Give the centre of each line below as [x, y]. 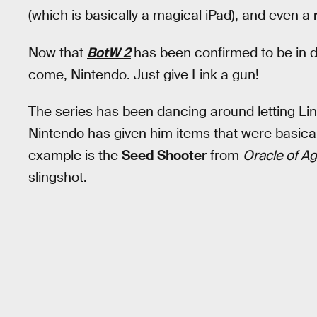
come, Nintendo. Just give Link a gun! [144, 74]
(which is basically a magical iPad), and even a [171, 15]
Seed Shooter [164, 156]
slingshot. [58, 178]
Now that [58, 52]
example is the [75, 156]
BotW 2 [109, 52]
